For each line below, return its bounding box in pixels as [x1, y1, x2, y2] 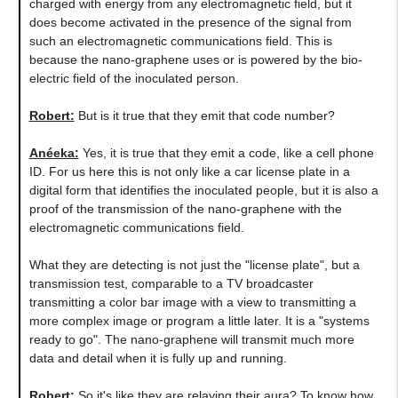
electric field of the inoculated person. [28, 70, 239, 85]
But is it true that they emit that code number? [74, 107, 335, 123]
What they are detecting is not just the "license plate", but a [28, 257, 360, 272]
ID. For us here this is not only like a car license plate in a [28, 163, 350, 179]
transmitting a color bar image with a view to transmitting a [28, 294, 356, 309]
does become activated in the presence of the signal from [28, 14, 352, 29]
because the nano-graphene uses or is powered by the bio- [28, 52, 362, 67]
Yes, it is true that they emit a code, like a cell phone [78, 145, 374, 160]
